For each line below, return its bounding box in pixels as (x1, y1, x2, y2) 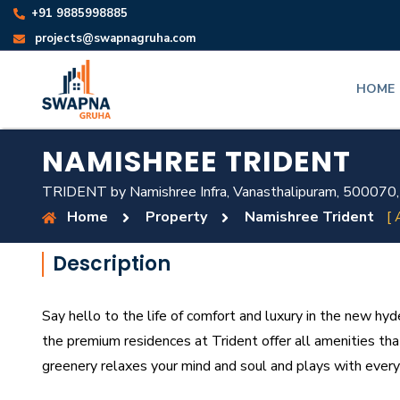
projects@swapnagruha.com (35, 30, 196, 46)
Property (146, 207, 207, 227)
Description (53, 250, 171, 278)
